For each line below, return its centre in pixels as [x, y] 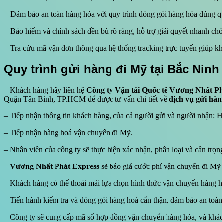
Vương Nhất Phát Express [55, 166]
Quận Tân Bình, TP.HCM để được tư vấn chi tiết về [86, 99]
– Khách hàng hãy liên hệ [45, 90]
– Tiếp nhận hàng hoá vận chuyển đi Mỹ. [68, 133]
